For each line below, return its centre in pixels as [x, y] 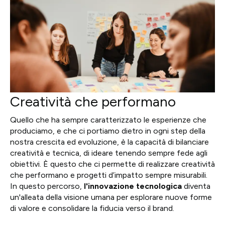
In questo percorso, [47, 186]
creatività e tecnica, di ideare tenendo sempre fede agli [109, 153]
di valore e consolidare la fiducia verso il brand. [92, 208]
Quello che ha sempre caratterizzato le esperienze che [108, 120]
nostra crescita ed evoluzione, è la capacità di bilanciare [109, 142]
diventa [196, 186]
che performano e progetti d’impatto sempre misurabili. [109, 175]
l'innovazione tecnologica [133, 186]
